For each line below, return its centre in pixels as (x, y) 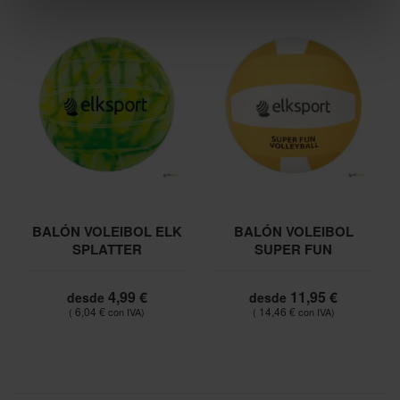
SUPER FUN (293, 249)
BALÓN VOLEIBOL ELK (107, 231)
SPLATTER (107, 249)
